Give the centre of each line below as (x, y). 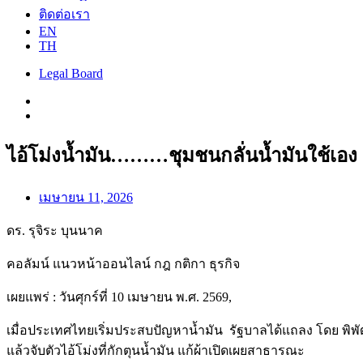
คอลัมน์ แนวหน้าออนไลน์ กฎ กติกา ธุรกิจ (123, 263)
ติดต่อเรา (64, 14)
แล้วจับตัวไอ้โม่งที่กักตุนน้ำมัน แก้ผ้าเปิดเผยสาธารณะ (156, 350)
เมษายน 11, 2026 (86, 197)
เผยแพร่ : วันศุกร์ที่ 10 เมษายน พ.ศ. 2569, (119, 297)
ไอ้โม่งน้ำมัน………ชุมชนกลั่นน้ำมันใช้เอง (182, 155)
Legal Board (71, 73)
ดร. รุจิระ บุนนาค (55, 230)
